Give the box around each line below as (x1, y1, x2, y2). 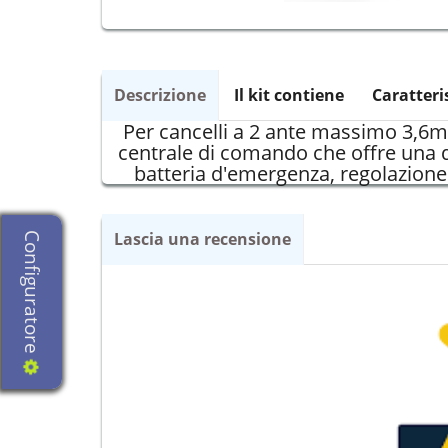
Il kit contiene (234, 83, 344, 106)
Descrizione (114, 83, 206, 106)
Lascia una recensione (114, 227, 291, 250)
